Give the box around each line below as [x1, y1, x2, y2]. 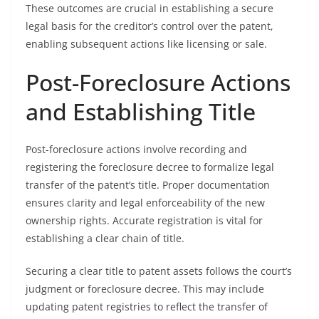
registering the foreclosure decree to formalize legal [26, 160, 274, 174]
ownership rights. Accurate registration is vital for [26, 214, 263, 227]
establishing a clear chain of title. [26, 231, 184, 245]
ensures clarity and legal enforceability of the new [26, 196, 265, 209]
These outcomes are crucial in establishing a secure [26, 1, 273, 15]
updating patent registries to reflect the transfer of [26, 300, 268, 313]
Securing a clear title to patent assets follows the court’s [26, 264, 292, 278]
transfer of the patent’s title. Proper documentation [26, 178, 270, 192]
